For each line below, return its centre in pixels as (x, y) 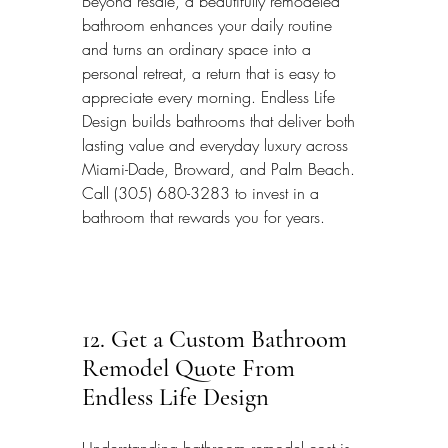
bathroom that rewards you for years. (203, 216)
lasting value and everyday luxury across (217, 144)
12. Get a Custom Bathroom (217, 338)
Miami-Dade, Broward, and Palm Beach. (221, 168)
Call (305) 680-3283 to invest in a (203, 192)
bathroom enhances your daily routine (209, 24)
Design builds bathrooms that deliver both (221, 120)
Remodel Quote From (191, 367)
